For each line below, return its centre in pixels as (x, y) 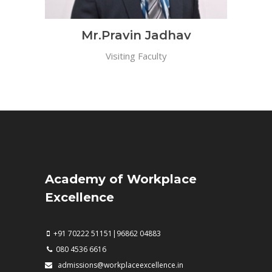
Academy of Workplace (121, 179)
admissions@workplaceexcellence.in (118, 265)
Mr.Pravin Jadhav (136, 36)
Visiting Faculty (136, 56)
